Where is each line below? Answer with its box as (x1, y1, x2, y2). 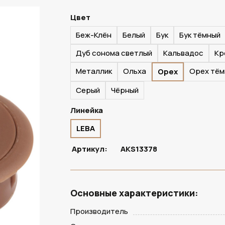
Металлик (76, 66, 113, 76)
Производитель (70, 206, 129, 216)
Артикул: (72, 144, 109, 154)
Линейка (70, 105, 103, 116)
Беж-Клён (76, 30, 112, 40)
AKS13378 (121, 144, 158, 154)
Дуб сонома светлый (76, 48, 153, 58)
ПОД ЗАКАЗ (63, 32, 102, 41)
